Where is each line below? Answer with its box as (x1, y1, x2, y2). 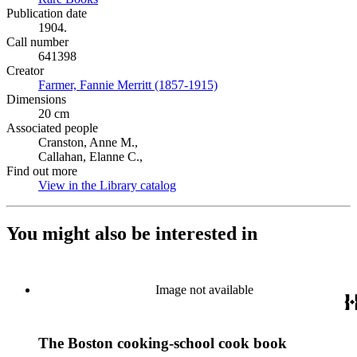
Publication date (6, 6, 87, 20)
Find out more (6, 164, 77, 178)
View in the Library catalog (38, 178, 176, 192)
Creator (6, 64, 44, 77)
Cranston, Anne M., (38, 135, 138, 149)
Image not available (155, 282, 253, 296)
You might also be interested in (6, 222, 257, 244)
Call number (6, 35, 69, 49)
